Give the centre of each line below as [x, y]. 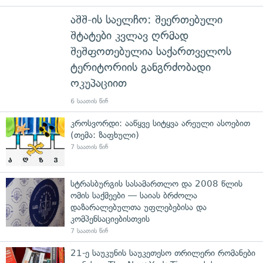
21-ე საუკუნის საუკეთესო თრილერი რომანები [163, 253]
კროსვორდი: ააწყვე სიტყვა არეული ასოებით [160, 123]
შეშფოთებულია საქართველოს [151, 51]
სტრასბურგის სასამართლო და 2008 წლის [156, 183]
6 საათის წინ [89, 101]
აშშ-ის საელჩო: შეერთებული [146, 19]
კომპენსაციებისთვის [110, 219]
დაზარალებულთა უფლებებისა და [139, 207]
